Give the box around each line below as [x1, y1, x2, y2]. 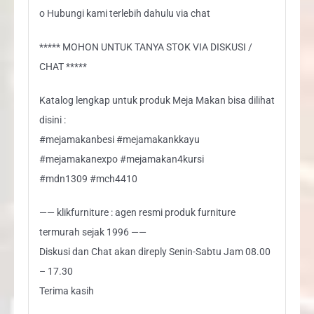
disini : [39, 114, 66, 125]
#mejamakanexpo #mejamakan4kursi [39, 153, 204, 165]
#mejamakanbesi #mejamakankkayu [39, 133, 200, 145]
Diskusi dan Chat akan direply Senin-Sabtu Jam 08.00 [39, 245, 271, 257]
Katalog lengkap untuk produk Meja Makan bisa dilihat [39, 94, 275, 106]
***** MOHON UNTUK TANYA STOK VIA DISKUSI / [39, 41, 252, 53]
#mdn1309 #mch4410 [39, 172, 137, 184]
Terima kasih [39, 285, 94, 296]
